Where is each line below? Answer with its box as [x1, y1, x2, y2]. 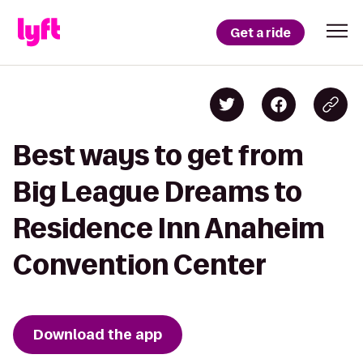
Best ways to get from [13, 140, 304, 170]
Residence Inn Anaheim [13, 213, 325, 243]
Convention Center [13, 250, 267, 280]
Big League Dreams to [13, 177, 302, 207]
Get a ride [230, 23, 291, 41]
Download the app [33, 325, 162, 344]
